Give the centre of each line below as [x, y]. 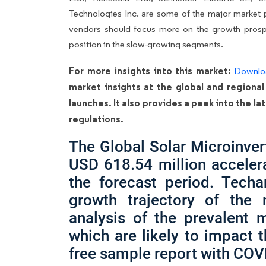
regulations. [96, 118]
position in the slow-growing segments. [146, 44]
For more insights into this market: [152, 70]
